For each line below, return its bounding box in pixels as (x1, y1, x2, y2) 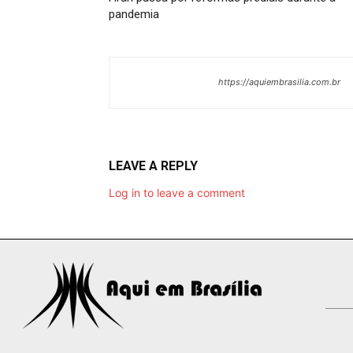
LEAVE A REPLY (109, 158, 198, 173)
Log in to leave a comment (109, 186, 245, 199)
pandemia (109, 7, 159, 21)
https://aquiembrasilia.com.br (218, 76, 340, 87)
